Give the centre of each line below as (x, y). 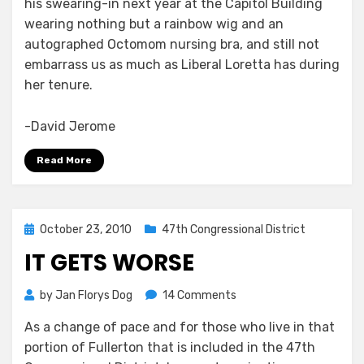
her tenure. (58, 85)
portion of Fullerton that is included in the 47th (170, 348)
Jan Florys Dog (94, 296)
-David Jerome (70, 127)
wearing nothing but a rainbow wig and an (154, 24)
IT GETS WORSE (109, 263)
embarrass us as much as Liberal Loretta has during (182, 65)
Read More (64, 160)
